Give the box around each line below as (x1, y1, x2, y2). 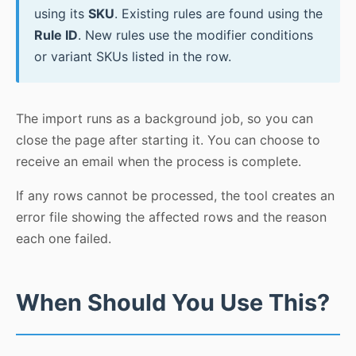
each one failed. (16, 230, 111, 247)
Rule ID (34, 27, 79, 44)
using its (34, 6, 89, 22)
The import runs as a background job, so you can (16, 110, 313, 127)
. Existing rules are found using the (114, 6, 323, 22)
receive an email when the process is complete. (16, 153, 301, 170)
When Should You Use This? (16, 288, 330, 317)
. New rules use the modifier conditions (78, 27, 314, 44)
